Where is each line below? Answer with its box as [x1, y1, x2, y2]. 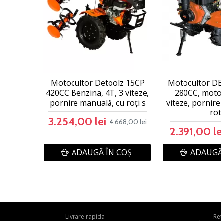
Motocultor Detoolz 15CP [50, 77, 145, 88]
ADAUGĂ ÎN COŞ [71, 147, 132, 158]
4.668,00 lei [110, 117, 147, 126]
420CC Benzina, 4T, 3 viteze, [46, 87, 149, 98]
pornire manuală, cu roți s [49, 97, 146, 108]
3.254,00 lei [48, 115, 106, 128]
